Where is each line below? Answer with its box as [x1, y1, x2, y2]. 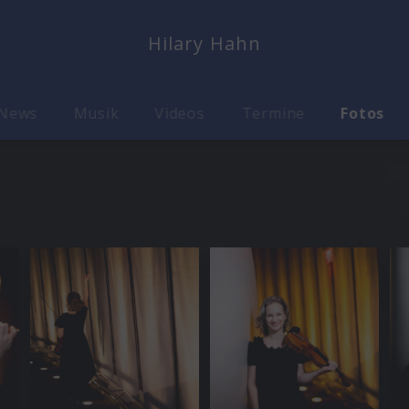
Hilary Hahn [148, 30, 261, 56]
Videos [154, 103, 205, 123]
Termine [241, 103, 306, 123]
